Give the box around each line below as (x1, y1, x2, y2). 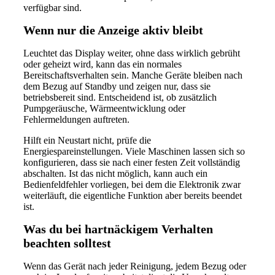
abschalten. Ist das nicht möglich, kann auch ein (23, 168, 207, 179)
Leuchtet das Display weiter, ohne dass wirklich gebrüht (23, 47, 240, 58)
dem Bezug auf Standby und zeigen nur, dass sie (23, 80, 211, 91)
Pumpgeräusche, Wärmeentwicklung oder (23, 103, 185, 114)
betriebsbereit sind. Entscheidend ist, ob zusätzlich (23, 91, 217, 103)
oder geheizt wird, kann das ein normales (23, 58, 182, 69)
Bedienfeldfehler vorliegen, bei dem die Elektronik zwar (23, 179, 241, 190)
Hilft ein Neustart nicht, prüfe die (23, 134, 151, 145)
